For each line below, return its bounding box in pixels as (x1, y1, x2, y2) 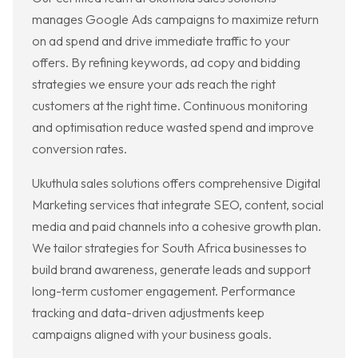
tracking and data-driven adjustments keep (32, 304, 265, 321)
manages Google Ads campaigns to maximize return (32, 11, 319, 28)
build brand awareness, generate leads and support (32, 261, 311, 278)
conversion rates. (32, 141, 127, 157)
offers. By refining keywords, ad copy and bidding (32, 54, 300, 71)
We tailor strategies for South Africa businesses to (32, 240, 307, 257)
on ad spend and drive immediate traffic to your (32, 33, 290, 50)
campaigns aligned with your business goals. (32, 326, 272, 343)
